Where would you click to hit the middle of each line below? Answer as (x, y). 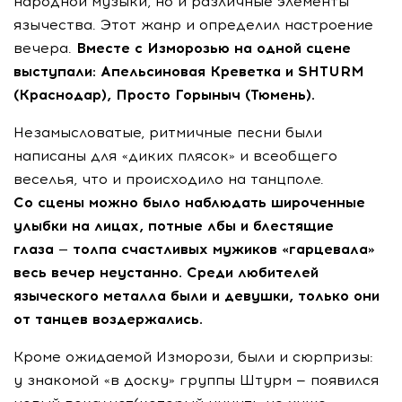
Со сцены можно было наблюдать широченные (189, 202)
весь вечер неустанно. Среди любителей (166, 272)
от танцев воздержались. (108, 319)
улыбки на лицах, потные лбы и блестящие (174, 226)
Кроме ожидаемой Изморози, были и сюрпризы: (193, 357)
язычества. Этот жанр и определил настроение (193, 25)
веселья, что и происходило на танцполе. (169, 179)
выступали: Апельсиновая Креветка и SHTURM (189, 71)
